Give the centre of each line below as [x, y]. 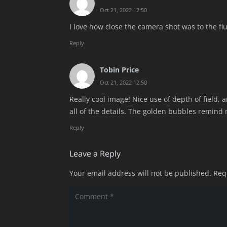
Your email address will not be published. [140, 173]
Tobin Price [119, 70]
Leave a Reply [96, 154]
